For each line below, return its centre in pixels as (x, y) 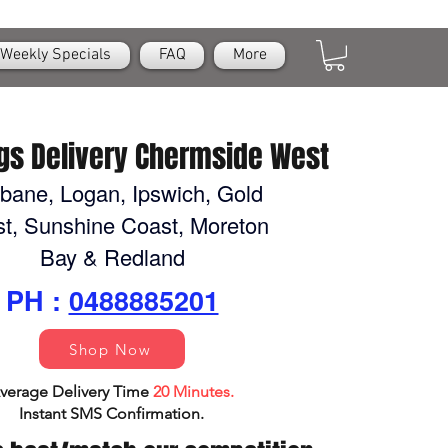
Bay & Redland (112, 257)
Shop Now (110, 349)
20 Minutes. (193, 392)
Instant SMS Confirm (91, 414)
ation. (184, 414)
